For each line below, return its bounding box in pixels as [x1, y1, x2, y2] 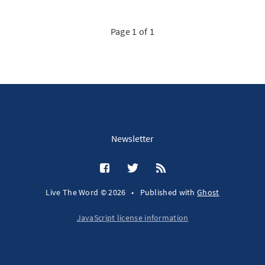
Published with [140, 187, 198, 198]
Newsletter [111, 132, 154, 144]
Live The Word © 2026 [46, 187, 126, 198]
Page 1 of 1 [110, 25, 155, 37]
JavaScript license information [76, 212, 189, 223]
